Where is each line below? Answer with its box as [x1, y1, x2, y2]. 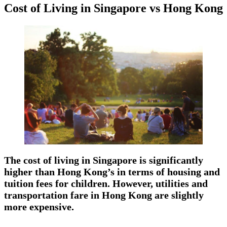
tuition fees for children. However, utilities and [4, 177, 208, 189]
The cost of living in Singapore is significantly [4, 154, 203, 166]
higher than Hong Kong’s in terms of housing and [4, 166, 220, 177]
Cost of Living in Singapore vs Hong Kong [4, 1, 223, 15]
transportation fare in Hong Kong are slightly [4, 189, 204, 201]
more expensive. [4, 201, 77, 212]
